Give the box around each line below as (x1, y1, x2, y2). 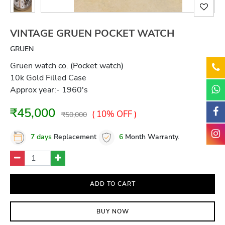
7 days (31, 132, 52, 142)
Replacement (52, 132, 96, 142)
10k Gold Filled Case (10, 72, 88, 83)
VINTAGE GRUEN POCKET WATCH (10, 27, 174, 40)
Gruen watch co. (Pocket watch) (10, 60, 124, 71)
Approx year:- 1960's (10, 84, 88, 95)
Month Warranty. (123, 132, 179, 142)
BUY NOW (96, 207, 129, 215)
